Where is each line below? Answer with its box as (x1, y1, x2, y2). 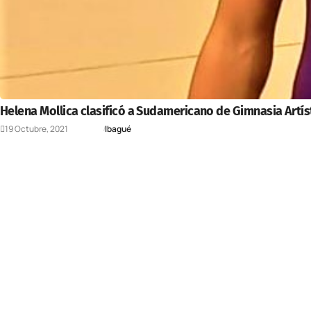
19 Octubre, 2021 (5, 122, 68, 135)
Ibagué (105, 122, 131, 135)
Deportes (68, 122, 104, 135)
